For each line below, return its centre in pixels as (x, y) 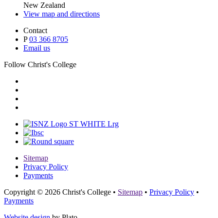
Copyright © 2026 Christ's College (58, 192)
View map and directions (62, 14)
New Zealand (44, 5)
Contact (35, 31)
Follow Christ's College (40, 65)
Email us (37, 48)
